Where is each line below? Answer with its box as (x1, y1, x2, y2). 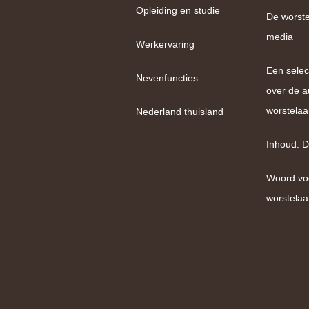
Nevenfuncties (136, 72, 198, 83)
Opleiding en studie (136, 5, 220, 16)
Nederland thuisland (136, 106, 223, 117)
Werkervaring (136, 39, 195, 50)
